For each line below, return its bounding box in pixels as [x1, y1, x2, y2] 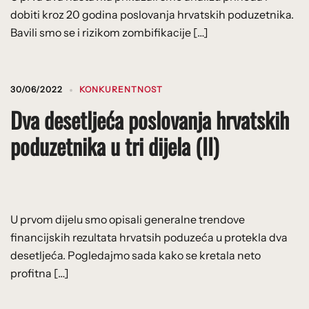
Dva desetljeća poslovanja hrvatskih [10, 103, 289, 136]
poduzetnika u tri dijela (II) [10, 129, 219, 162]
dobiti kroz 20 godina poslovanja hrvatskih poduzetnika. [10, 7, 294, 21]
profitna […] [10, 266, 69, 280]
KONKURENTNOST [79, 83, 163, 94]
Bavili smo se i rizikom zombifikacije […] [10, 25, 208, 39]
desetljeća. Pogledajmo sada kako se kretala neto [10, 248, 261, 262]
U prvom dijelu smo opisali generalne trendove [10, 212, 245, 226]
